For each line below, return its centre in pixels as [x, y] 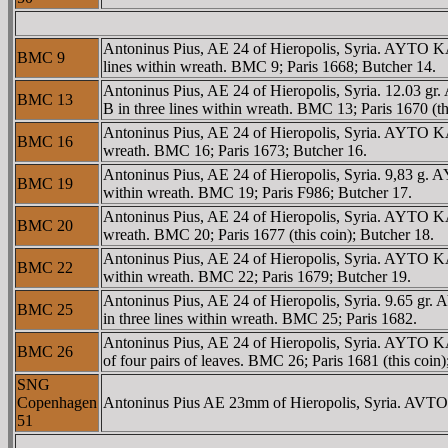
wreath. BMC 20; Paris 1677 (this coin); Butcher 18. [268, 234]
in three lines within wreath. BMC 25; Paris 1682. [260, 318]
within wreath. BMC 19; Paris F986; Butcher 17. [257, 192]
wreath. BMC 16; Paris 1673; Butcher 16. [235, 150]
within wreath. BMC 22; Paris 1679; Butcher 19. [257, 276]
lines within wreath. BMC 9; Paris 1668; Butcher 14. [269, 66]
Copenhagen [57, 402]
